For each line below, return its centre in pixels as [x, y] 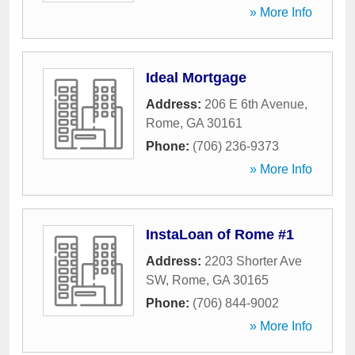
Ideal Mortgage [196, 78]
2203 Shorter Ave [253, 261]
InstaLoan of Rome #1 [220, 235]
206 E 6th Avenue [254, 104]
